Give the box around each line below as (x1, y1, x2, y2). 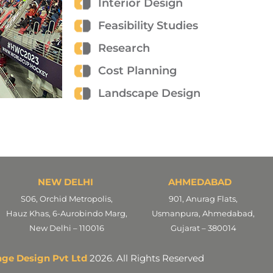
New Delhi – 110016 (29, 222, 104, 233)
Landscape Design (97, 87, 200, 101)
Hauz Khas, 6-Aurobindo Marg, (5, 208, 127, 218)
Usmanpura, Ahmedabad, (152, 208, 255, 218)
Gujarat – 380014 (170, 222, 236, 233)
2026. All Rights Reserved (87, 252, 204, 264)
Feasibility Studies (97, 19, 198, 33)
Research (97, 41, 150, 55)
